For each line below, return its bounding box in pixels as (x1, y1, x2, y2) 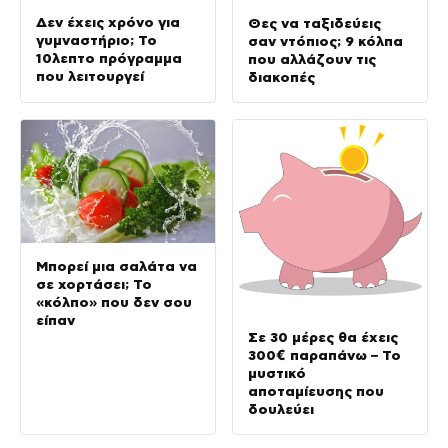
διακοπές (248, 68, 315, 85)
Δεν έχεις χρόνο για (36, 13, 180, 30)
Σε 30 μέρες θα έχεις (248, 328, 398, 345)
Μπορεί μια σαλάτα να (36, 258, 197, 275)
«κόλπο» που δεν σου (36, 294, 192, 311)
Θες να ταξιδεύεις (248, 14, 381, 31)
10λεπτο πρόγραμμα (36, 49, 182, 66)
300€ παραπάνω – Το (248, 346, 401, 363)
